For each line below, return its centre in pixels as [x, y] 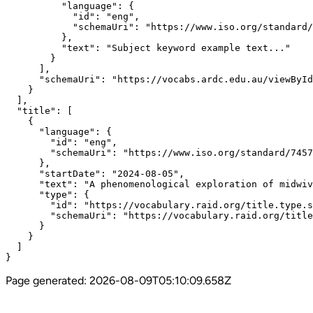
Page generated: [48, 281]
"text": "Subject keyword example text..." [148, 48]
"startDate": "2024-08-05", [95, 174]
